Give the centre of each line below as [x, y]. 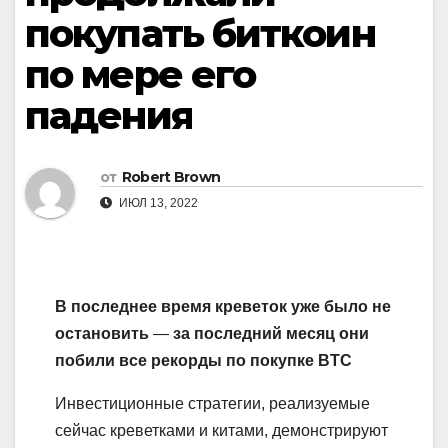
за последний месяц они [271, 334]
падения [108, 115]
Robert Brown [171, 177]
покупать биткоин [200, 33]
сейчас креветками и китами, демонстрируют [221, 431]
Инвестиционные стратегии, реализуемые [212, 404]
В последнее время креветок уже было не [223, 307]
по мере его [140, 74]
